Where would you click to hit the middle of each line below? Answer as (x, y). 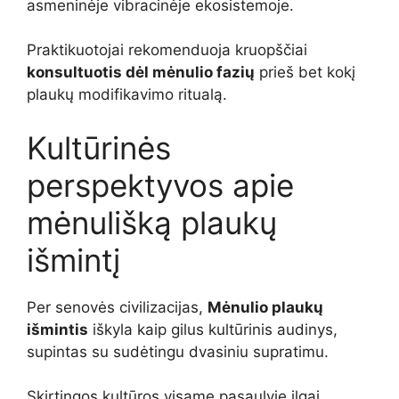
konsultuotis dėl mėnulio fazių (141, 73)
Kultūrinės (99, 147)
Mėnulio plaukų (265, 307)
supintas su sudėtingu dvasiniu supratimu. (178, 351)
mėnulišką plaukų (152, 222)
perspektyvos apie (160, 185)
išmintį (73, 260)
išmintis (57, 329)
